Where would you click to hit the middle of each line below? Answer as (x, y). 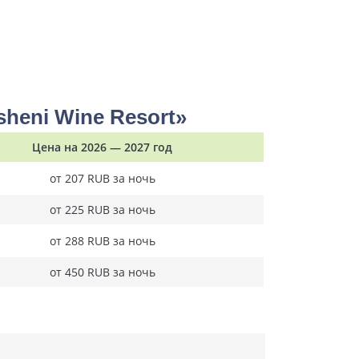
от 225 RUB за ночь (102, 210)
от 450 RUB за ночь (102, 272)
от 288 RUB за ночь (102, 241)
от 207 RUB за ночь (102, 178)
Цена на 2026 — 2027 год (102, 147)
